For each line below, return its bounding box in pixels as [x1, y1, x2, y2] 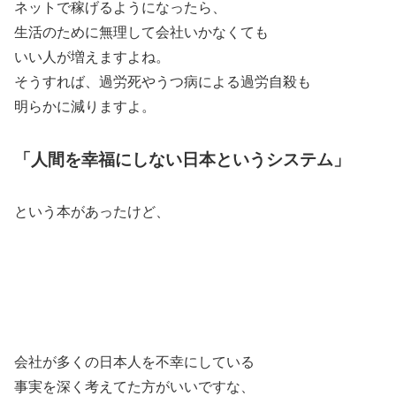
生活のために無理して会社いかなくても [14, 25, 269, 41]
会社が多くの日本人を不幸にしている [14, 354, 255, 370]
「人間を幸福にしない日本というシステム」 [14, 150, 350, 169]
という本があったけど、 [14, 203, 170, 219]
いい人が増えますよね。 [14, 49, 170, 65]
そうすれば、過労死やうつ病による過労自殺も [14, 74, 311, 90]
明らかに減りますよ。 [14, 99, 156, 115]
